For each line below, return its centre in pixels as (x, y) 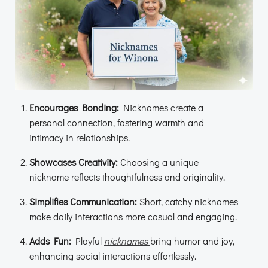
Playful (88, 241)
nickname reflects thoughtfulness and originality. (127, 177)
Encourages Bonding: (74, 108)
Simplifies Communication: (83, 202)
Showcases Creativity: (74, 162)
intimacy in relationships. (80, 138)
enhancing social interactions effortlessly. (113, 256)
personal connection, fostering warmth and (117, 123)
